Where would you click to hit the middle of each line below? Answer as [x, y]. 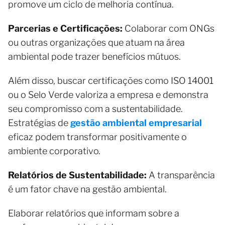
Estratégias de [39, 123]
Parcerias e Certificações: [65, 28]
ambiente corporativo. [54, 151]
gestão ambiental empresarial [136, 123]
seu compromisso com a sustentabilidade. [95, 108]
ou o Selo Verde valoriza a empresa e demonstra [108, 94]
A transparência [181, 175]
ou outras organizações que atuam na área [96, 42]
